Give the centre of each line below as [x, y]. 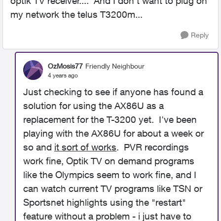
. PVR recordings [153, 147]
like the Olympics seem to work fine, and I [110, 175]
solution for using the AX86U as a [93, 106]
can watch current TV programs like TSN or [113, 188]
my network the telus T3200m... [76, 14]
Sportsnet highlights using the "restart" [105, 202]
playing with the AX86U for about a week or [113, 133]
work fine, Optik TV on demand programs [109, 161]
